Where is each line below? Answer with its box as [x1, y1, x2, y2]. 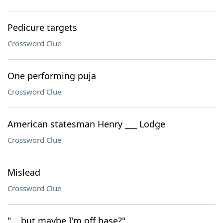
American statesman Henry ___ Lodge [7, 118, 165, 130]
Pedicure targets [7, 21, 77, 33]
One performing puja [7, 70, 96, 82]
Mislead [7, 166, 40, 178]
